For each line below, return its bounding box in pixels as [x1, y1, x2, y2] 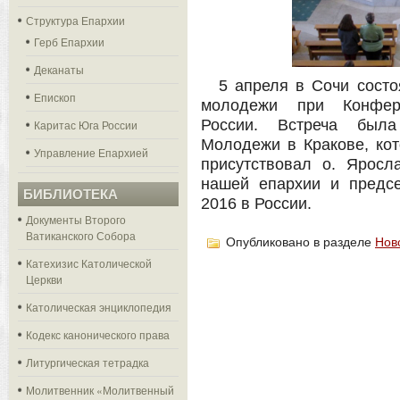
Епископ [34, 89, 76, 104]
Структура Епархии [26, 12, 125, 28]
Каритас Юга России [34, 117, 137, 132]
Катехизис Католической [26, 255, 152, 271]
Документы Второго [26, 212, 126, 227]
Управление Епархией [34, 145, 148, 160]
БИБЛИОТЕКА [23, 187, 118, 202]
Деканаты [34, 62, 84, 77]
